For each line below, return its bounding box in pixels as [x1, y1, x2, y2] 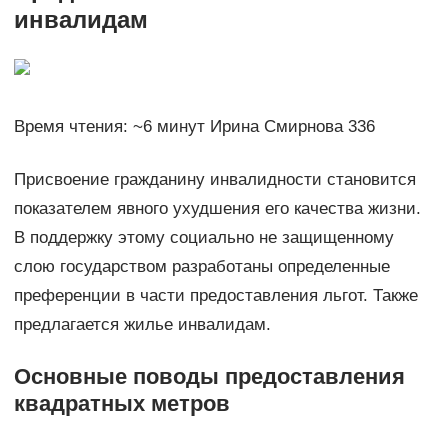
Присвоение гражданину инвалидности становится [13, 169, 416, 189]
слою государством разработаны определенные [13, 256, 390, 276]
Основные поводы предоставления [13, 363, 405, 389]
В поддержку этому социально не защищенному [13, 227, 394, 247]
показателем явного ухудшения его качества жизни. [13, 198, 421, 218]
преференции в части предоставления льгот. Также [13, 285, 418, 305]
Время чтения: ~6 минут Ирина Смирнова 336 [13, 116, 375, 136]
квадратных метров [13, 390, 230, 416]
